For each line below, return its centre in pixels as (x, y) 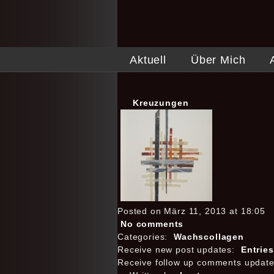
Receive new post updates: (178, 250)
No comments (152, 224)
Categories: (144, 237)
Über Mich (218, 60)
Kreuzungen (161, 103)
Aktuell (148, 60)
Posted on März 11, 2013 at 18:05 (191, 211)
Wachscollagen (209, 237)
